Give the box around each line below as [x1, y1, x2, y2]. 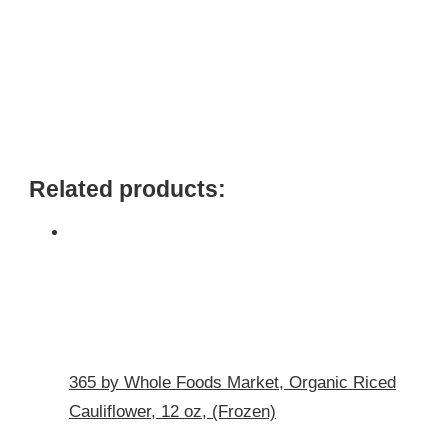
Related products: [29, 176, 226, 202]
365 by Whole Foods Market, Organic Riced [69, 372, 396, 392]
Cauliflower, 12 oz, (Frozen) [69, 401, 276, 421]
